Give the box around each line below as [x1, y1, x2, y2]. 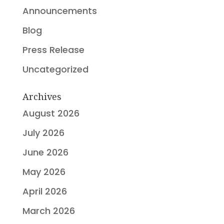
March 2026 [22, 204, 75, 217]
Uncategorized [22, 62, 88, 75]
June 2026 [22, 145, 68, 158]
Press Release [22, 43, 84, 56]
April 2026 [22, 184, 67, 197]
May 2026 [22, 165, 65, 178]
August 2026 [22, 106, 79, 119]
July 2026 [22, 126, 64, 139]
